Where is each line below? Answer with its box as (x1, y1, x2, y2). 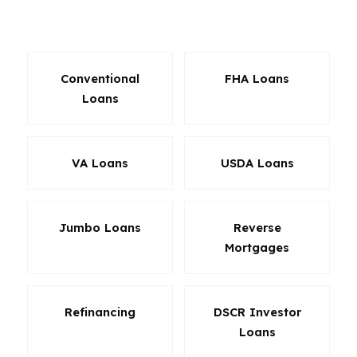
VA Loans (72, 155, 128, 171)
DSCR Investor (213, 304, 301, 320)
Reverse (233, 220, 281, 235)
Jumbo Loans (59, 220, 141, 235)
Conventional (61, 71, 139, 86)
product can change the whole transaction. (27, 14, 297, 29)
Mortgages (225, 240, 289, 255)
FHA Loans (225, 71, 289, 86)
